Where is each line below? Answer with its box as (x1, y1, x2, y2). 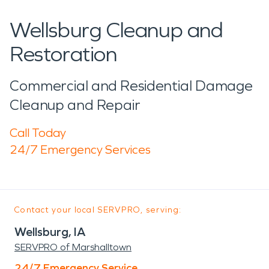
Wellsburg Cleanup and (10, 17, 223, 43)
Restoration (10, 41, 117, 67)
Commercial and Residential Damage (10, 77, 253, 94)
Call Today (10, 125, 66, 140)
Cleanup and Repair (10, 96, 141, 113)
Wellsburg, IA (14, 224, 86, 239)
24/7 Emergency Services (10, 142, 151, 157)
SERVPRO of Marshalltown (14, 241, 131, 253)
